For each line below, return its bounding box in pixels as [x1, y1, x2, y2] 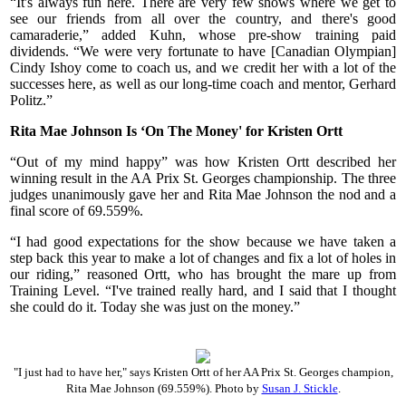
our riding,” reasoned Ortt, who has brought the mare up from [10, 266, 396, 283]
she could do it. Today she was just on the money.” [10, 299, 300, 315]
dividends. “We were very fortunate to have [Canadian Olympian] [10, 43, 396, 60]
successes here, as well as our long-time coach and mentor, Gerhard [10, 76, 396, 92]
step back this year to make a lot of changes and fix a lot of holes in [10, 250, 396, 266]
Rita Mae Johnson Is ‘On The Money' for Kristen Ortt [10, 123, 343, 140]
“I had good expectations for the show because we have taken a [10, 234, 396, 250]
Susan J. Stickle [261, 381, 338, 395]
